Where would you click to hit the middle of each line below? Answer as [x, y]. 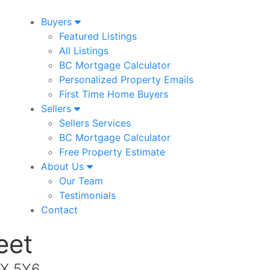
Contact [59, 210]
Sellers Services [95, 123]
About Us [64, 166]
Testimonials [87, 195]
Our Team [81, 181]
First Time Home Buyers [113, 94]
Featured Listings [98, 36]
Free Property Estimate [112, 152]
